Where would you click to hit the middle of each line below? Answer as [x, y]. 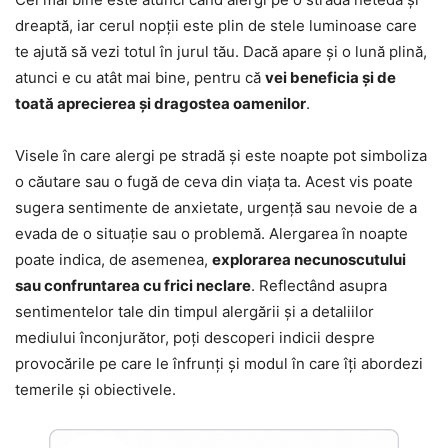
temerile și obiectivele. [95, 390]
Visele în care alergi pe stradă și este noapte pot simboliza [221, 156]
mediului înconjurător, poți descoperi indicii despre [195, 338]
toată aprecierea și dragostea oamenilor [160, 104]
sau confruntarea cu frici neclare [133, 286]
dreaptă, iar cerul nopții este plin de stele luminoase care [216, 26]
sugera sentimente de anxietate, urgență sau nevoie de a [216, 208]
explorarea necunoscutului [309, 260]
